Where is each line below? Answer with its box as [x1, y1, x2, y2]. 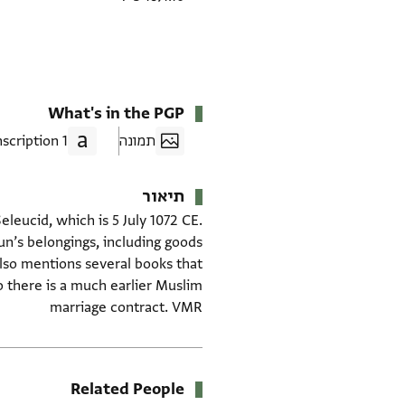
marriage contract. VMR [50, 298, 202, 317]
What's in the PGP [48, 103, 184, 125]
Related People [71, 379, 184, 400]
